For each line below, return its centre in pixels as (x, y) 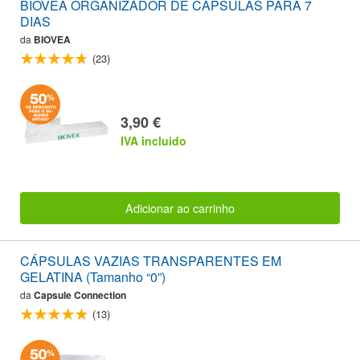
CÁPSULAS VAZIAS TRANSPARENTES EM (151, 261)
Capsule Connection (80, 295)
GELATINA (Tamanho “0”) (93, 277)
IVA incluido (153, 140)
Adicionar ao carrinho (180, 208)
